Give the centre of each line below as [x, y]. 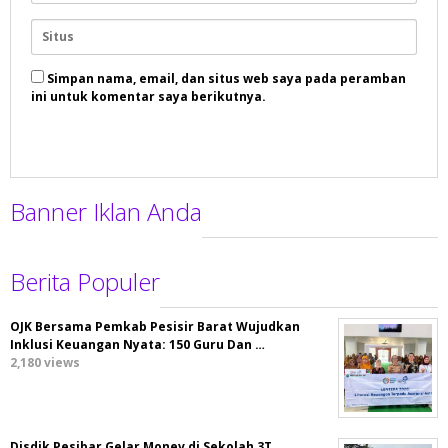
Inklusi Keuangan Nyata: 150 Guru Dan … [137, 345]
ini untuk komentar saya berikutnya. [148, 97]
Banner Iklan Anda [106, 212]
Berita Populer [85, 282]
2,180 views [45, 363]
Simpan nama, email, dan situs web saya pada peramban [226, 79]
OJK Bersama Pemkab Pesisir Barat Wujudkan [155, 327]
